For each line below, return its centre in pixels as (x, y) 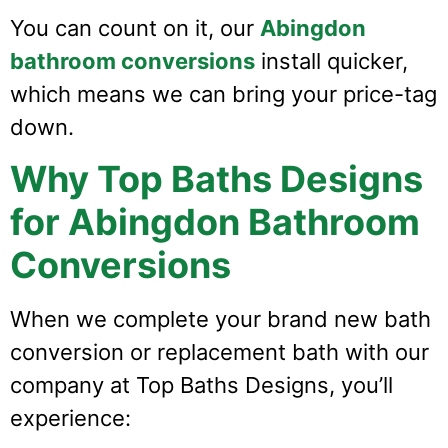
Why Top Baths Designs (216, 179)
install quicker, (331, 60)
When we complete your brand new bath (220, 319)
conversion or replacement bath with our (219, 352)
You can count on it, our (132, 27)
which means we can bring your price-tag (223, 93)
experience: (73, 418)
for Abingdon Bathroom (215, 222)
